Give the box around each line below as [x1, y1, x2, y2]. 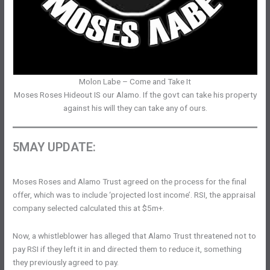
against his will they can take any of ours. [63, 103, 207, 113]
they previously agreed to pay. [13, 257, 119, 268]
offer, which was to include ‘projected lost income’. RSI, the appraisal [13, 190, 256, 200]
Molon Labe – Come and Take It [79, 77, 191, 87]
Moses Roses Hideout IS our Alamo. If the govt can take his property [13, 90, 257, 100]
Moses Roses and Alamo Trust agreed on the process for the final [13, 177, 247, 187]
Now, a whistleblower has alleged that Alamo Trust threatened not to [13, 231, 257, 241]
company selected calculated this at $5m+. [13, 203, 165, 213]
